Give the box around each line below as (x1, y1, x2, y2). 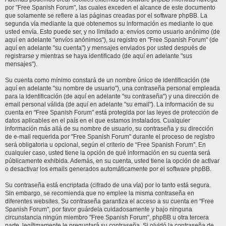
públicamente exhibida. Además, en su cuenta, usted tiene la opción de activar (5, 157, 219, 164)
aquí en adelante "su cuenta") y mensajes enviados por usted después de (5, 44, 206, 51)
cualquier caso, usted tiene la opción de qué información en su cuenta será (5, 149, 210, 156)
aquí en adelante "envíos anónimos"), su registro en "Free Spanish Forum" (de (5, 36, 218, 43)
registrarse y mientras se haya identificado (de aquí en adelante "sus (5, 52, 192, 60)
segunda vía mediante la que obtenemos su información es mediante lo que (5, 20, 213, 27)
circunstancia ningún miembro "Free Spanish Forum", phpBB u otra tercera (5, 214, 209, 221)
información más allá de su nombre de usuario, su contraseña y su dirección (5, 125, 213, 132)
